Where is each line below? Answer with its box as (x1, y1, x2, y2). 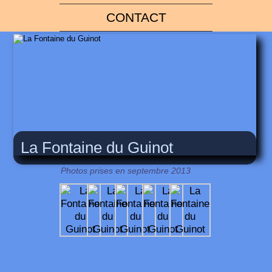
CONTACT (106, 10, 166, 24)
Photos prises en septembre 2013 (61, 166, 191, 175)
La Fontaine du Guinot (21, 138, 174, 157)
